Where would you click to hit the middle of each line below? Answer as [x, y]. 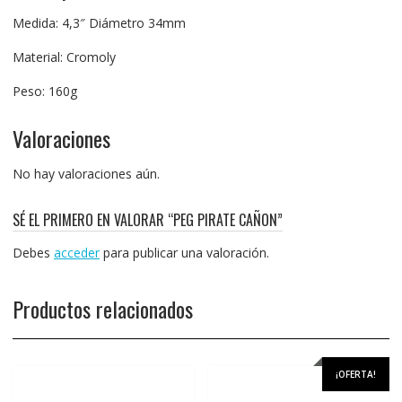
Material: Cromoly [64, 57]
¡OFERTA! [356, 374]
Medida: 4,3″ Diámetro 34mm [99, 22]
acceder [76, 252]
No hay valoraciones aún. [86, 173]
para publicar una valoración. [184, 252]
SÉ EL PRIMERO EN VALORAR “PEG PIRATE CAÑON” [147, 219]
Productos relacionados [102, 308]
